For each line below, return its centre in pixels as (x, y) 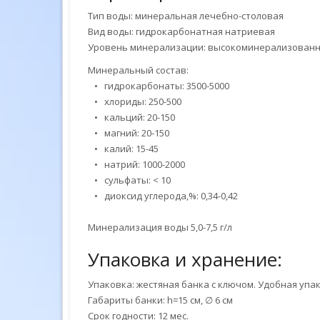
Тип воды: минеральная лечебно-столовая (186, 16)
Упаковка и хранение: (185, 259)
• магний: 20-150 (129, 133)
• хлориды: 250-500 (135, 101)
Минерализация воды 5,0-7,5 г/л (160, 227)
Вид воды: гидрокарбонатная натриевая (181, 31)
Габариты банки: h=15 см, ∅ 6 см (160, 300)
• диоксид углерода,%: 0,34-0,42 (163, 196)
